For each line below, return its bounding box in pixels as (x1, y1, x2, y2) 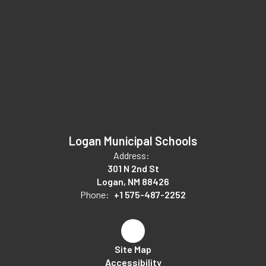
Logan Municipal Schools (69, 133, 197, 148)
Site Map (115, 243, 151, 255)
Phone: (80, 188, 109, 200)
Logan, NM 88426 (97, 175, 169, 187)
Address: (113, 149, 150, 161)
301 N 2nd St (107, 162, 159, 174)
